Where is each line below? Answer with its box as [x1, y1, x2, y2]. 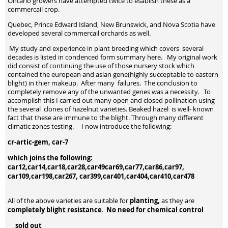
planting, [128, 196, 161, 206]
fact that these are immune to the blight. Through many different [8, 113, 204, 122]
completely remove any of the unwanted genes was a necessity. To [8, 87, 211, 96]
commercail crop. [8, 5, 60, 14]
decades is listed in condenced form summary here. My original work [8, 52, 217, 62]
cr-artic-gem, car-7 [8, 137, 73, 147]
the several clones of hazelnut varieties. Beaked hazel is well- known [8, 104, 214, 113]
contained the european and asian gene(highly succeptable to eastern [8, 70, 218, 79]
